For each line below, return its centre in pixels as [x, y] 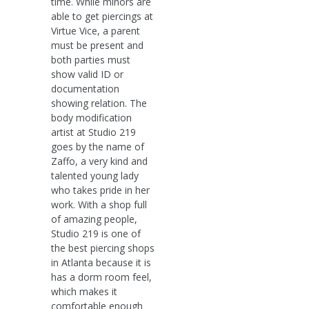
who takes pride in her [100, 190]
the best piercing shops [103, 248]
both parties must [91, 59]
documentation [85, 88]
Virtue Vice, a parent [96, 30]
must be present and [97, 45]
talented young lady [95, 175]
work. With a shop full [99, 204]
